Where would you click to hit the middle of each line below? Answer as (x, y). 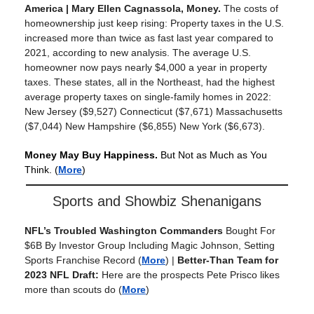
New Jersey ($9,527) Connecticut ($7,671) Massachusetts (153, 112)
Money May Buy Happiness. (93, 155)
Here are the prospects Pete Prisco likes (191, 275)
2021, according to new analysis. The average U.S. (138, 53)
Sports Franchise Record (80, 260)
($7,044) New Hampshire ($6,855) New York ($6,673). (145, 127)
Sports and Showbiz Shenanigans (157, 202)
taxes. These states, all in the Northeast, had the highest (150, 82)
